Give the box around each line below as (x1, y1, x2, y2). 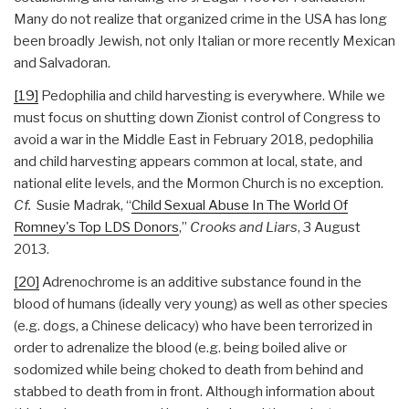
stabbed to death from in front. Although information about (14, 383, 375, 400)
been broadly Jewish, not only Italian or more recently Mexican (14, 32, 395, 49)
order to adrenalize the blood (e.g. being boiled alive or (14, 339, 347, 356)
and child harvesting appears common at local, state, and (14, 152, 362, 170)
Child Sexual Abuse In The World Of (131, 196, 348, 214)
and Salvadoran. (14, 54, 110, 71)
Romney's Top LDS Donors (14, 218, 179, 236)
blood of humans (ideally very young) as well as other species (14, 295, 388, 312)
